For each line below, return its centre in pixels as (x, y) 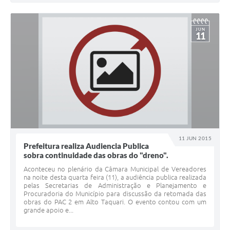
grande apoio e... (49, 210)
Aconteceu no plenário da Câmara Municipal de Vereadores (115, 169)
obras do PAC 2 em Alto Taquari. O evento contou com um (115, 202)
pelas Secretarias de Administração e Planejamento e (115, 186)
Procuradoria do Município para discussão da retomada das (115, 194)
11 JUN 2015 (195, 138)
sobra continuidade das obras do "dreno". (96, 155)
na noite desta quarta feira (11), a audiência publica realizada (115, 177)
